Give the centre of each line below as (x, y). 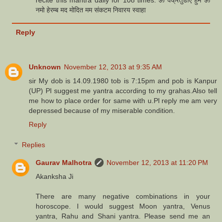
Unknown (45, 67)
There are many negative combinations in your (123, 196)
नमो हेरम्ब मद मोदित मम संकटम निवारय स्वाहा (91, 10)
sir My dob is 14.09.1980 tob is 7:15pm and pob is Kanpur (123, 81)
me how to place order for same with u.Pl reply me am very (123, 100)
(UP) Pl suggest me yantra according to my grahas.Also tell (123, 90)
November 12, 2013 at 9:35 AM (113, 67)
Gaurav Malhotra (64, 163)
